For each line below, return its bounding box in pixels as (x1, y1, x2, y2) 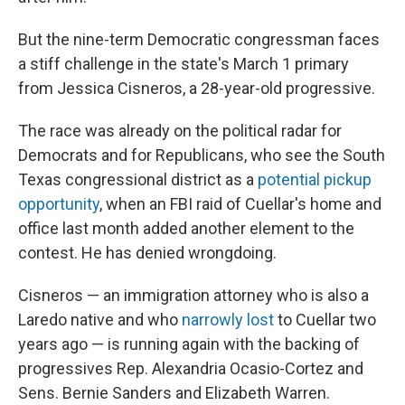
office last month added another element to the (18, 219, 354, 239)
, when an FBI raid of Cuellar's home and (99, 194, 381, 214)
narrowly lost (182, 310, 274, 330)
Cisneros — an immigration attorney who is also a (18, 286, 369, 306)
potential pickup (258, 170, 372, 190)
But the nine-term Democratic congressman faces (18, 30, 380, 50)
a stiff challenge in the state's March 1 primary (18, 54, 349, 74)
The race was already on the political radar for (18, 121, 342, 141)
